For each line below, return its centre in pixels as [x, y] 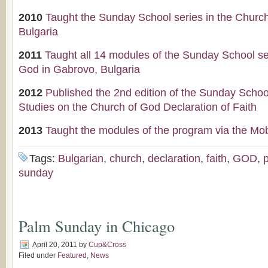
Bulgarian [81, 159]
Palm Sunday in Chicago [97, 226]
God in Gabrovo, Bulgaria [79, 69]
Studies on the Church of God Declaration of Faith [138, 107]
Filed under [38, 255]
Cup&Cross [107, 245]
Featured [72, 255]
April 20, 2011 [55, 245]
